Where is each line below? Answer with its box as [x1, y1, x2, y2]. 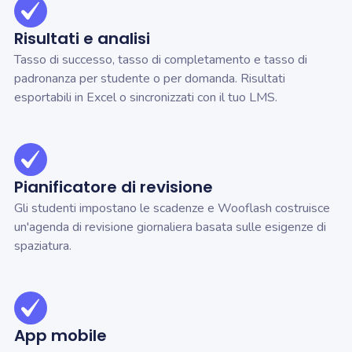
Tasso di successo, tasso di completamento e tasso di [14, 51, 307, 69]
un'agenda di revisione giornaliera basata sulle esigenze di [14, 218, 326, 236]
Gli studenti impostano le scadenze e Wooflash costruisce [14, 200, 330, 218]
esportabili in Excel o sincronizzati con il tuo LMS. [14, 89, 277, 107]
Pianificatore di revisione [14, 176, 213, 199]
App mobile [14, 324, 107, 347]
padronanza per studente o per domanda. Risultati [14, 70, 285, 88]
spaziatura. [14, 237, 71, 255]
